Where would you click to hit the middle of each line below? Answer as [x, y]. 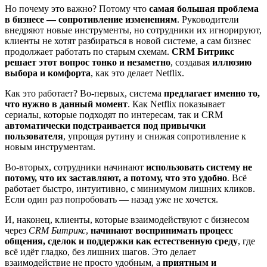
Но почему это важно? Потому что [77, 9]
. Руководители [208, 20]
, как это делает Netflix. [137, 73]
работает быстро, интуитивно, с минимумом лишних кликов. [130, 189]
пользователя [34, 136]
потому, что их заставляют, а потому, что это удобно [116, 178]
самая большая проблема [204, 9]
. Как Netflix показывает [176, 104]
